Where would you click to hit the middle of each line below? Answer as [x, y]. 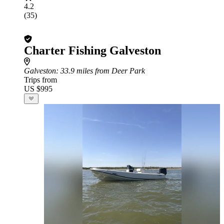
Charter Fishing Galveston [92, 50]
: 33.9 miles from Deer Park [100, 71]
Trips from [40, 80]
